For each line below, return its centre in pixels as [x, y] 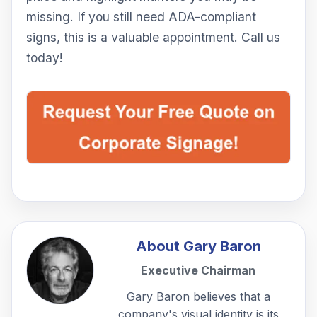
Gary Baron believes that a [198, 296]
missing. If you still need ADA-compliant [141, 16]
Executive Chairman [198, 270]
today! [45, 57]
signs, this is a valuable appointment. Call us [153, 37]
